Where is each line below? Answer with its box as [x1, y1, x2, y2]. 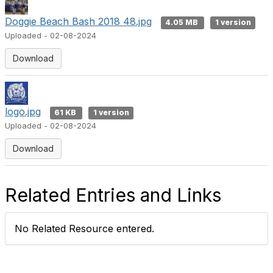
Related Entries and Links [5, 184, 221, 206]
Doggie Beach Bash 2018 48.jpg [5, 15, 152, 27]
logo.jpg [5, 105, 41, 118]
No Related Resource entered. [15, 222, 154, 235]
